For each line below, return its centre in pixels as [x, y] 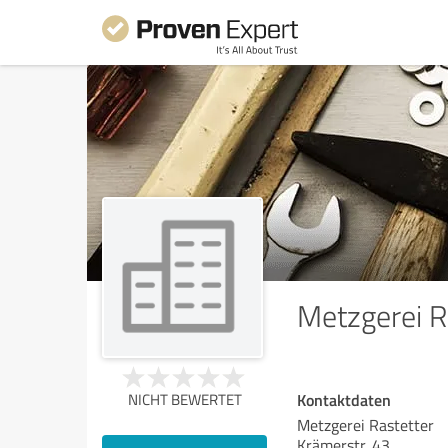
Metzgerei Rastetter [365, 425]
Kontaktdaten [344, 399]
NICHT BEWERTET [184, 399]
